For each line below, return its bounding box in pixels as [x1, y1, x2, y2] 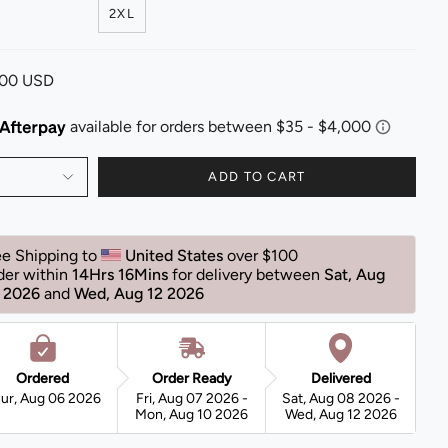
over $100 [227, 245, 302, 265]
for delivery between [172, 264, 324, 284]
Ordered [16, 369, 70, 387]
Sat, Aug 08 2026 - [281, 389, 400, 407]
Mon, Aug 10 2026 [135, 405, 248, 423]
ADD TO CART [208, 169, 306, 185]
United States [125, 245, 227, 265]
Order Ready [151, 369, 232, 387]
